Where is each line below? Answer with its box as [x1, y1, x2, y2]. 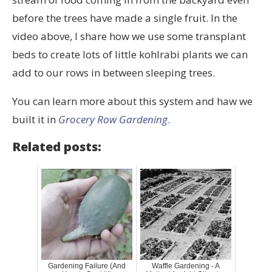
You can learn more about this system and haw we [12, 93, 253, 108]
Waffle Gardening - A [152, 261, 220, 270]
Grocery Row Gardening [58, 112, 168, 126]
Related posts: [12, 138, 101, 155]
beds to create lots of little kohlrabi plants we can [12, 47, 248, 61]
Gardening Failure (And [48, 261, 126, 270]
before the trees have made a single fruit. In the [12, 10, 237, 25]
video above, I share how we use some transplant [12, 29, 246, 43]
